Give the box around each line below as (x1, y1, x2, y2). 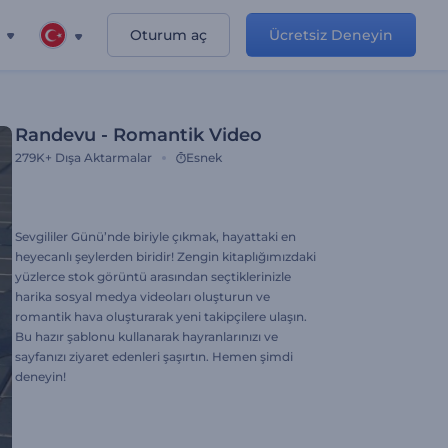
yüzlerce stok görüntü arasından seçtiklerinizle (15, 269, 291, 284)
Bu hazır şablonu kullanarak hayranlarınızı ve (15, 329, 278, 344)
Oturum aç (130, 26, 207, 44)
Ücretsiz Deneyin (269, 26, 393, 44)
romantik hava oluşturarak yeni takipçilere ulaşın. (15, 309, 307, 324)
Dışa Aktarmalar (55, 150, 152, 165)
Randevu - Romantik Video (15, 124, 262, 146)
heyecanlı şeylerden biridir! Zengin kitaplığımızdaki (15, 249, 316, 264)
